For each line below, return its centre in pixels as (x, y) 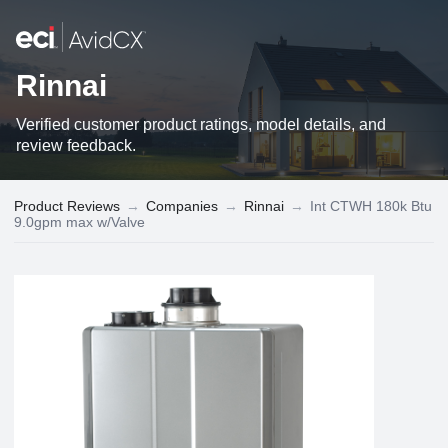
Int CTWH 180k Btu (371, 205)
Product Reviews (67, 205)
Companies (182, 205)
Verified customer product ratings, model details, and (201, 124)
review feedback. (76, 145)
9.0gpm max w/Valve (79, 221)
